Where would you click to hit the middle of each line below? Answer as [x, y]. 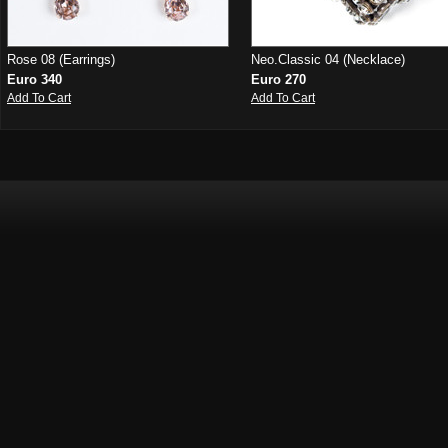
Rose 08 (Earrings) [61, 59]
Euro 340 [34, 79]
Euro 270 [278, 79]
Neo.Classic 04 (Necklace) [328, 59]
